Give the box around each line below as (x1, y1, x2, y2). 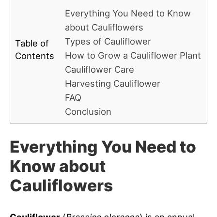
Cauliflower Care (65, 63, 134, 75)
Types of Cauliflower (65, 35, 151, 46)
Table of (15, 37, 49, 48)
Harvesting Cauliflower (65, 77, 160, 89)
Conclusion (65, 106, 111, 117)
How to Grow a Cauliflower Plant (65, 49, 201, 61)
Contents (15, 50, 54, 61)
